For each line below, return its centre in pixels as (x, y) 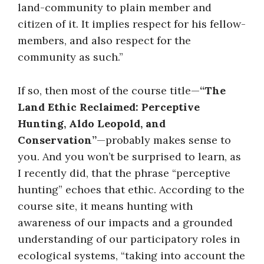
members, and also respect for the (104, 40)
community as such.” (70, 57)
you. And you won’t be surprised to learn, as (129, 156)
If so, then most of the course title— (109, 90)
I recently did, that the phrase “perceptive (124, 173)
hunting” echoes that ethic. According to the (131, 189)
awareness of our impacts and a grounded (125, 222)
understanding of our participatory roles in (129, 239)
